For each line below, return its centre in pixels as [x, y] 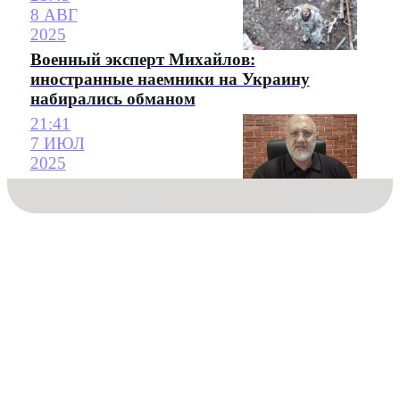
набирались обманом [112, 98]
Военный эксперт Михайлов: [142, 59]
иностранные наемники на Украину [170, 79]
